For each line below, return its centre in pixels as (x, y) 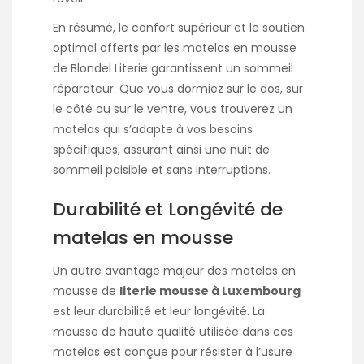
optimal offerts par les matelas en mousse (175, 48)
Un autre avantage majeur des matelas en (174, 270)
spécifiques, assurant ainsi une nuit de (161, 149)
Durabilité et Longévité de (168, 209)
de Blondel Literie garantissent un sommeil (173, 68)
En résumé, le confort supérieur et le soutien (179, 27)
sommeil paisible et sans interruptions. (162, 169)
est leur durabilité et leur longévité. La (159, 311)
